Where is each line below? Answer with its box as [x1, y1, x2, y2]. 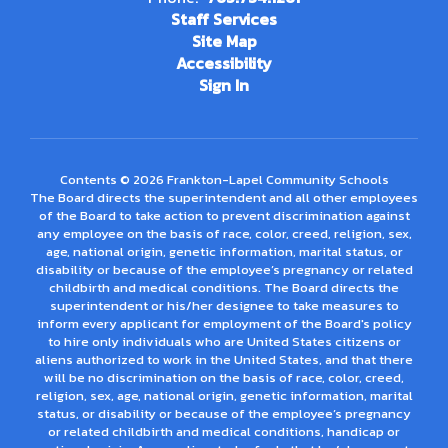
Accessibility [176, 51, 272, 75]
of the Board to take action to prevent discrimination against [38, 206, 410, 225]
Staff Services [171, 7, 277, 31]
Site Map [191, 29, 257, 53]
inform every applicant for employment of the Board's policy [36, 314, 412, 333]
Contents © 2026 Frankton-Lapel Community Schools [59, 170, 389, 189]
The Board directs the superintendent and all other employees [30, 188, 418, 207]
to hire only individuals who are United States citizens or [47, 332, 401, 351]
